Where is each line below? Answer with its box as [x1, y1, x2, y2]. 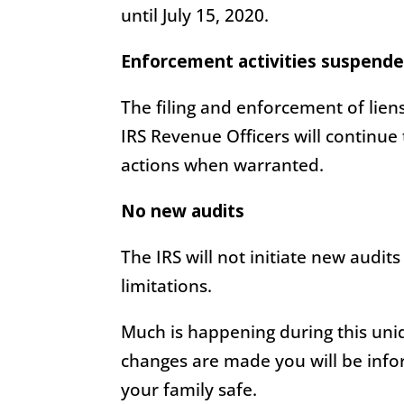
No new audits [121, 198, 245, 223]
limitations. [121, 273, 213, 298]
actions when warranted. [121, 152, 325, 177]
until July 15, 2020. [121, 3, 270, 27]
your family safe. [121, 377, 258, 401]
